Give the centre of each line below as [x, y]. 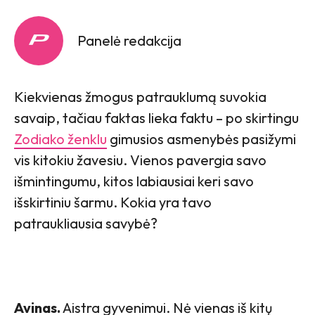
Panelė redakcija [129, 40]
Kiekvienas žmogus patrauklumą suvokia [140, 96]
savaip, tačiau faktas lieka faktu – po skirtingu [156, 117]
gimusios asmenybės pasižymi [201, 139]
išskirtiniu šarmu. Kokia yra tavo [113, 202]
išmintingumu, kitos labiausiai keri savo [134, 181]
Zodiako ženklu [60, 139]
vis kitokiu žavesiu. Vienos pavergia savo [140, 160]
